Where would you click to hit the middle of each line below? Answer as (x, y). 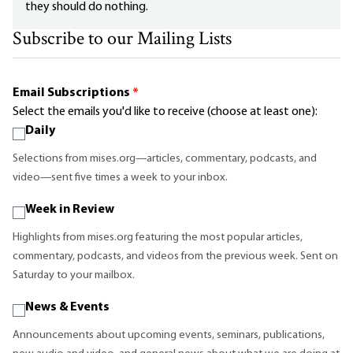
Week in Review (70, 210)
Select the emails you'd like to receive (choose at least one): (165, 112)
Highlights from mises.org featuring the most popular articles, (158, 238)
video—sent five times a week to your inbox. (120, 178)
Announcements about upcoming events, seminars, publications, (169, 336)
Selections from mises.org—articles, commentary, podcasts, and (165, 159)
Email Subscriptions (72, 93)
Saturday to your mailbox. (74, 276)
